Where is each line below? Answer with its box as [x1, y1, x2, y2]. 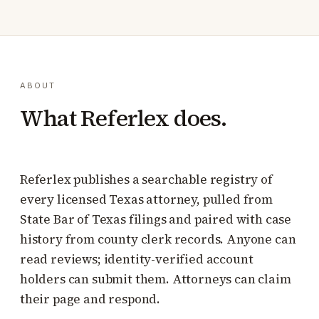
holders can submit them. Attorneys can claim [20, 271, 291, 288]
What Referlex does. [20, 103, 226, 134]
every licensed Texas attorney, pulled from [20, 191, 273, 208]
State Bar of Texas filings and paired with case [20, 211, 292, 228]
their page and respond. [20, 291, 161, 308]
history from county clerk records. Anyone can [20, 231, 296, 248]
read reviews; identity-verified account [20, 251, 253, 268]
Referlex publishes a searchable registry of [20, 171, 273, 188]
